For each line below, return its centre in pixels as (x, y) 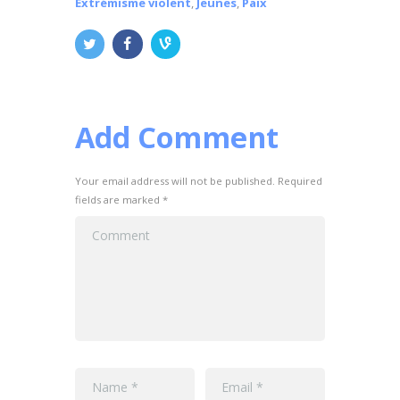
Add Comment (177, 137)
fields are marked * (121, 200)
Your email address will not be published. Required (199, 181)
